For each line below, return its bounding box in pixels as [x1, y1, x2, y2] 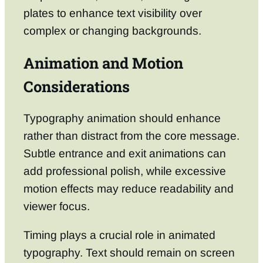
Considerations [23, 76, 130, 97]
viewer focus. [23, 200, 90, 213]
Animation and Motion [23, 53, 183, 73]
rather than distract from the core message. [23, 129, 240, 142]
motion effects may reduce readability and [23, 182, 234, 195]
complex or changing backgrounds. [23, 25, 201, 38]
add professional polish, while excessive [23, 164, 226, 177]
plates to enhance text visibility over [23, 7, 202, 20]
